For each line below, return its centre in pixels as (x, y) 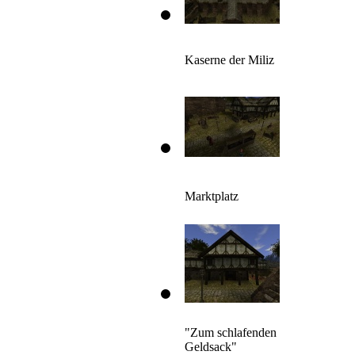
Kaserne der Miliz (229, 60)
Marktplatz (212, 197)
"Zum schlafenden (231, 333)
